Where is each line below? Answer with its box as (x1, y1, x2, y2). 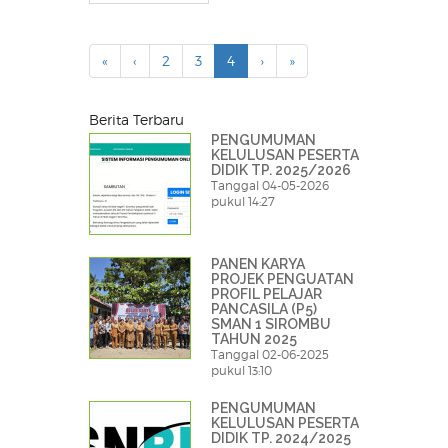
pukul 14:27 (211, 194, 275, 210)
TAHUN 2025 (211, 331, 297, 348)
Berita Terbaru (89, 111, 184, 129)
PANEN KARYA (211, 256, 305, 273)
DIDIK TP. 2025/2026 (211, 162, 351, 179)
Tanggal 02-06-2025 (211, 347, 329, 363)
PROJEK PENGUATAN (211, 271, 354, 288)
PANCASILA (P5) (211, 301, 317, 318)
